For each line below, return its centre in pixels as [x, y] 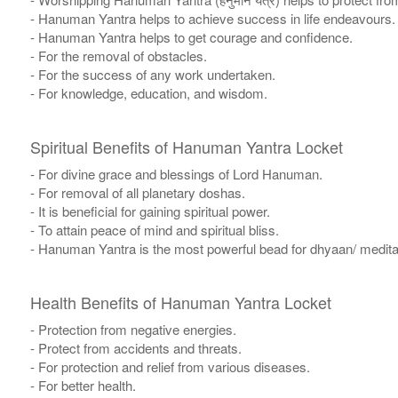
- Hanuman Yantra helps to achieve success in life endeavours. [212, 19]
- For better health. [83, 386]
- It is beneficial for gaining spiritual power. [150, 211]
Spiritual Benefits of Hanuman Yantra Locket [186, 147]
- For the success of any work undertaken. [152, 75]
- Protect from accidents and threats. [135, 348]
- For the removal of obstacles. [118, 56]
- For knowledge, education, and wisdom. [148, 93]
